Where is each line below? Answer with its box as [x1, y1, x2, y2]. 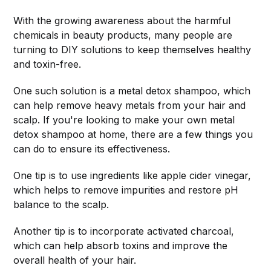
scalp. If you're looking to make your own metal [13, 114, 235, 126]
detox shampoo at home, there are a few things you [13, 128, 253, 141]
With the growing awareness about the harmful [13, 15, 231, 27]
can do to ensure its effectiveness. [13, 143, 171, 155]
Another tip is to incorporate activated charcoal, [13, 225, 235, 238]
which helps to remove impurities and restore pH [13, 184, 239, 197]
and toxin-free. [13, 58, 82, 71]
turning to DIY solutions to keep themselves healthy [13, 44, 252, 56]
